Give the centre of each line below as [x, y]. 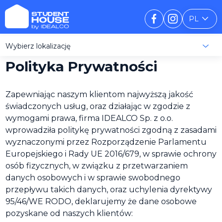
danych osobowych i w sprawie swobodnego [93, 178]
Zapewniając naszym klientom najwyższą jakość [99, 94]
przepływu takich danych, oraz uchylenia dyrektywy [109, 190]
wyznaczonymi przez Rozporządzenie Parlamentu [106, 142]
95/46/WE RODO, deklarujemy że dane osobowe [101, 201]
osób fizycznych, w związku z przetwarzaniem [97, 166]
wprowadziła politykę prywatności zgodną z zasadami [111, 130]
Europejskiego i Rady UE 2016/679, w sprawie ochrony [111, 154]
